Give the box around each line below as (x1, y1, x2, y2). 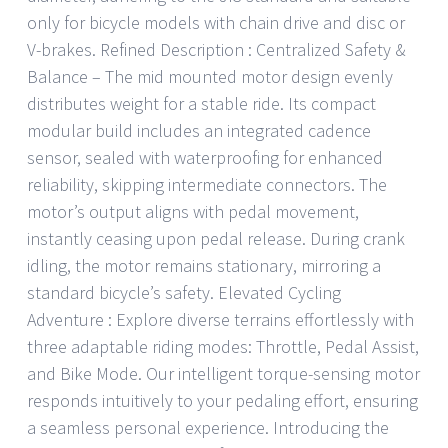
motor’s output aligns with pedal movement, (27, 199, 359, 223)
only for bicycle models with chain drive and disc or (27, 10, 405, 34)
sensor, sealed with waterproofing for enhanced (27, 145, 383, 169)
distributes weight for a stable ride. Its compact (27, 91, 376, 115)
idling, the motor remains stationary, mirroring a (27, 253, 381, 277)
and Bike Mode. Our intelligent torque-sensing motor (27, 361, 420, 385)
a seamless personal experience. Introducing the (27, 415, 389, 439)
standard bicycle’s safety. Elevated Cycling (27, 280, 341, 304)
